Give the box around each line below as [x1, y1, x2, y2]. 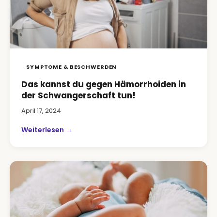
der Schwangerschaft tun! [21, 90, 136, 101]
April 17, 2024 [21, 106, 61, 115]
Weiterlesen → [21, 125, 72, 135]
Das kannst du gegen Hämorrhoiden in [21, 78, 186, 90]
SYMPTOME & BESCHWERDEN [26, 63, 117, 71]
